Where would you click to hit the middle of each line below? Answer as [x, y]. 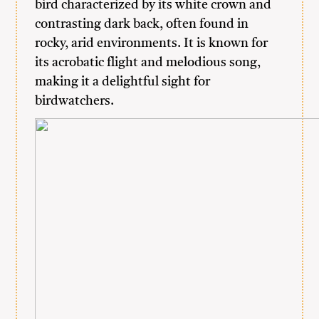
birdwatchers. [75, 101]
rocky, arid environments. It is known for [152, 43]
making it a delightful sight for [123, 82]
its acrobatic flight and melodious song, [148, 63]
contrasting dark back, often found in [142, 24]
